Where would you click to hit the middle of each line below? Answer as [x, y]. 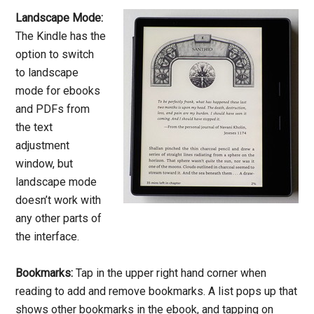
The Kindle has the [61, 36]
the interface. [48, 237]
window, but [45, 164]
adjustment [43, 146]
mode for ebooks [58, 91]
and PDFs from [53, 109]
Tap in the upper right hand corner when [170, 273]
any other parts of [59, 219]
